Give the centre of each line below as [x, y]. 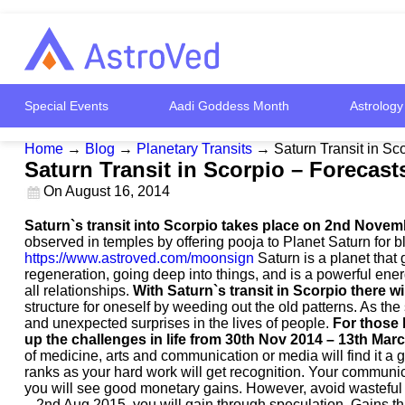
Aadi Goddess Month [229, 106]
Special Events [66, 106]
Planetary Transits [194, 149]
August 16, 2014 [118, 191]
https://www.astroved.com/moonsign [139, 258]
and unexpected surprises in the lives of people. [179, 323]
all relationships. [79, 291]
